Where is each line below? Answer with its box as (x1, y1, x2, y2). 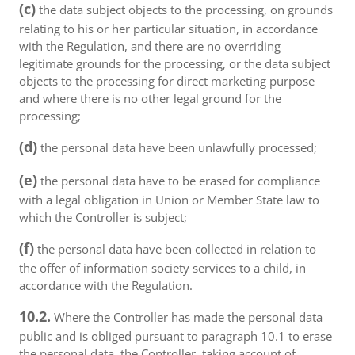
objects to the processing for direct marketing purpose (19, 73, 315, 89)
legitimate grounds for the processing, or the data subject (19, 55, 330, 71)
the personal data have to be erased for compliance (37, 173, 320, 189)
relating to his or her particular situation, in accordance (19, 21, 318, 36)
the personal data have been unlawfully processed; (37, 139, 317, 155)
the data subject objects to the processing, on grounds (36, 2, 333, 17)
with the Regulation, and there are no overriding (19, 38, 281, 54)
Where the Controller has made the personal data (51, 309, 323, 325)
